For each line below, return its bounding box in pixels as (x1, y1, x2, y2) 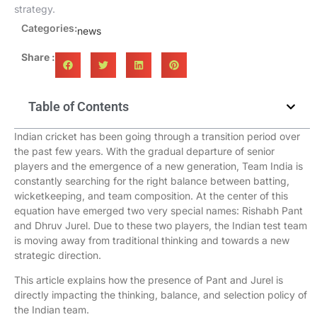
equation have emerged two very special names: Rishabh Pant (14, 204, 303, 217)
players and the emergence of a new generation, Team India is (14, 160, 303, 172)
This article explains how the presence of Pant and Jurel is (14, 274, 283, 287)
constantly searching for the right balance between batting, (14, 175, 289, 187)
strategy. (14, 3, 55, 15)
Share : (21, 51, 55, 63)
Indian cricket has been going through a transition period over (14, 130, 300, 142)
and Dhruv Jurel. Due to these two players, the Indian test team (14, 219, 307, 231)
